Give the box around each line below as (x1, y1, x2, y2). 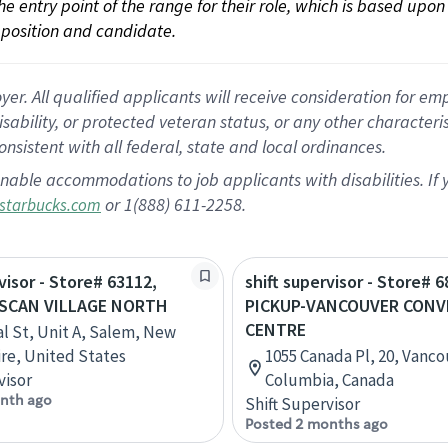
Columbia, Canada (265, 369, 394, 391)
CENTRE (245, 318, 306, 341)
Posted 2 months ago (245, 415, 388, 433)
